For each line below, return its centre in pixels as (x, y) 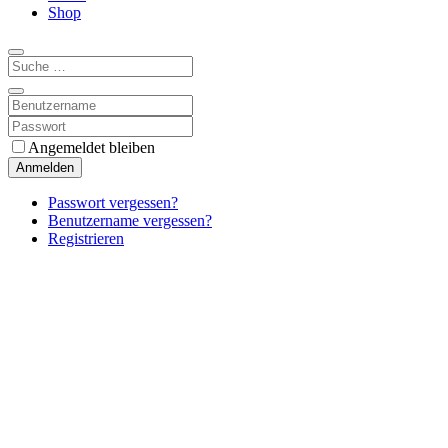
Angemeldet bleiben (91, 147)
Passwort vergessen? (113, 202)
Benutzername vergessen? (130, 220)
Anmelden (45, 167)
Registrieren (86, 238)
